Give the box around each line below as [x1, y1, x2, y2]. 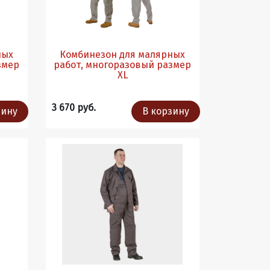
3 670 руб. [51, 102, 96, 114]
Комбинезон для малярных [60, 49, 186, 61]
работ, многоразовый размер [54, 59, 157, 71]
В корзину [142, 105, 190, 118]
